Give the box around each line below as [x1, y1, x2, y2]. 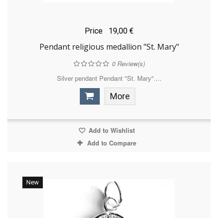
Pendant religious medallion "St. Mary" [39, 41, 179, 53]
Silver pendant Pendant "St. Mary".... [56, 73, 162, 83]
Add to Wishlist [86, 126, 135, 135]
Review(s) [115, 59, 145, 69]
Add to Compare [87, 138, 136, 148]
